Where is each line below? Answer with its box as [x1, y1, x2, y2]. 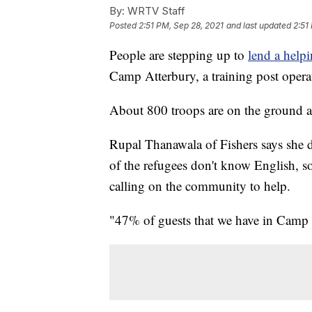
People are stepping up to [109, 45, 248, 63]
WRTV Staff [125, 3, 185, 17]
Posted [109, 19, 139, 31]
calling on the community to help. [109, 176, 290, 194]
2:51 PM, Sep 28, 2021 [139, 19, 224, 31]
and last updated [226, 19, 291, 31]
